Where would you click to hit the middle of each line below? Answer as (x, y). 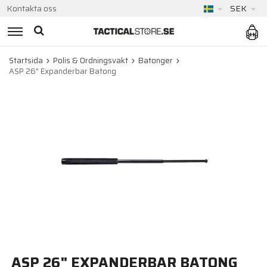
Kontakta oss (32, 8)
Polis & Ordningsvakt (91, 60)
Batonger (156, 60)
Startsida (26, 60)
